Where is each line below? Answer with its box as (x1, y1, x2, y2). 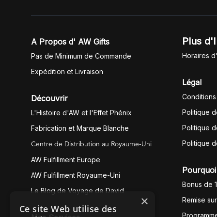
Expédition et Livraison (31, 67, 103, 76)
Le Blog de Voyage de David (31, 186, 124, 195)
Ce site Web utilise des (19, 203, 117, 215)
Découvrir (31, 93, 68, 103)
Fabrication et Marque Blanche (31, 124, 129, 132)
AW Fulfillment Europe (31, 155, 100, 164)
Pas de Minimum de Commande (31, 52, 131, 60)
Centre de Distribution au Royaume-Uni (31, 139, 152, 149)
